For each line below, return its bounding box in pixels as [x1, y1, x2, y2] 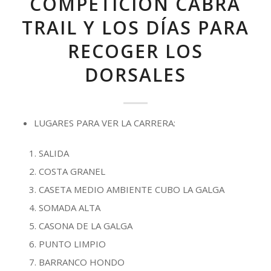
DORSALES [84, 62, 186, 87]
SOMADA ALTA [38, 201, 100, 214]
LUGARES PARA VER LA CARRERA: [33, 117, 175, 129]
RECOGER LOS [67, 39, 203, 64]
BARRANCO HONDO [38, 256, 125, 268]
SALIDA [38, 147, 69, 159]
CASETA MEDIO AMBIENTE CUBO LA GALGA [38, 183, 224, 195]
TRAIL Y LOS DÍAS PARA [21, 15, 249, 40]
